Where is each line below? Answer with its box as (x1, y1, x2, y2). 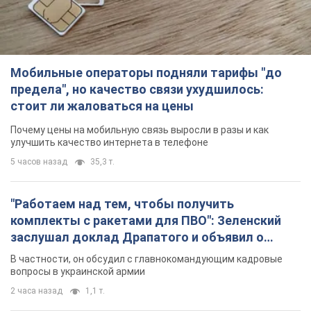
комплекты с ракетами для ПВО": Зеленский (10, 213, 281, 228)
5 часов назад (10, 157, 67, 167)
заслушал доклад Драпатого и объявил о (10, 230, 264, 245)
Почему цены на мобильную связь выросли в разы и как (10, 124, 269, 136)
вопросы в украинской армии (10, 266, 145, 278)
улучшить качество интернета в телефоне (10, 137, 208, 149)
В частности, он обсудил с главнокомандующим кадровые (10, 253, 283, 265)
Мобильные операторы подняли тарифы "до (10, 65, 282, 81)
